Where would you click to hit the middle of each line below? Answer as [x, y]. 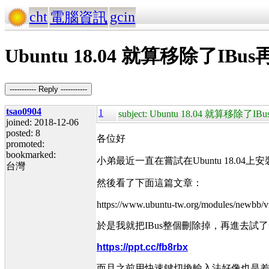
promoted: [25, 144]
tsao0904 [24, 111]
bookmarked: [31, 154]
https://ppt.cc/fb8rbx [142, 247]
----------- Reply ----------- [48, 89]
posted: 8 [23, 133]
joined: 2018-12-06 [42, 122]
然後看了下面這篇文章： [150, 183]
